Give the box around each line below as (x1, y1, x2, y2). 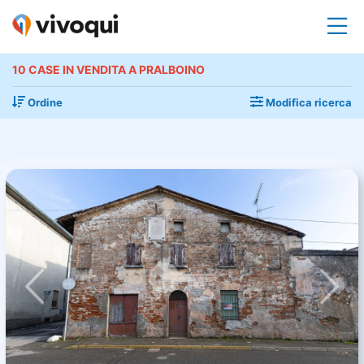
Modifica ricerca (263, 96, 352, 109)
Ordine (25, 96, 63, 109)
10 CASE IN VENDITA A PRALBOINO (12, 63, 205, 76)
